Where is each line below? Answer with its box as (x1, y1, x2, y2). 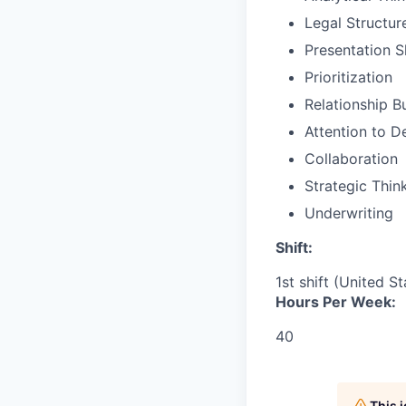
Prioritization (304, 68, 392, 87)
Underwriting (304, 204, 393, 223)
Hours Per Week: (275, 293, 396, 312)
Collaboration (304, 150, 398, 169)
